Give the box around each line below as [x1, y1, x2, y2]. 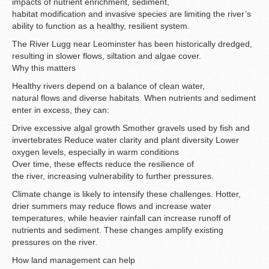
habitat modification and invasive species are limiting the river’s [12, 9, 251, 19]
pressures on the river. [12, 237, 97, 247]
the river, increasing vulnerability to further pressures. [12, 171, 214, 181]
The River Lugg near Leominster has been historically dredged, [12, 39, 252, 49]
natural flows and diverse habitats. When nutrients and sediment [12, 93, 256, 103]
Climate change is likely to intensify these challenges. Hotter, [12, 189, 241, 199]
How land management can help [12, 255, 138, 265]
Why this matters [12, 63, 76, 73]
